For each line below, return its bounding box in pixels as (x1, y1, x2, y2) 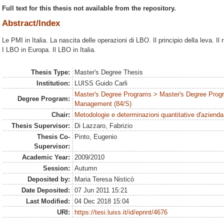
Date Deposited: (21, 186, 70, 194)
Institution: (36, 79, 70, 87)
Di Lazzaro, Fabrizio (74, 121, 133, 129)
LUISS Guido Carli (74, 79, 128, 87)
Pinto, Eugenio (74, 132, 117, 140)
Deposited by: (27, 175, 70, 183)
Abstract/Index (2, 18, 60, 28)
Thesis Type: (30, 68, 70, 76)
